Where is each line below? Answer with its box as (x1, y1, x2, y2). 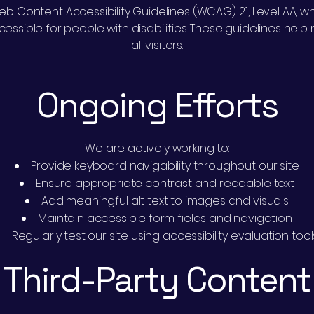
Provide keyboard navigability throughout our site (31, 158, 299, 174)
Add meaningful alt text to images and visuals (41, 193, 289, 209)
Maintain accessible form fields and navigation (38, 210, 292, 226)
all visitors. (131, 37, 183, 53)
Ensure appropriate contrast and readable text (36, 175, 294, 191)
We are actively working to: (85, 140, 229, 156)
